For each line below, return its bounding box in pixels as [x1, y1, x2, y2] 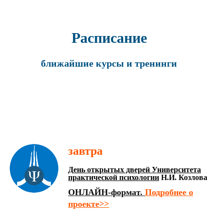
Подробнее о [145, 187, 193, 197]
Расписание [71, 30, 147, 46]
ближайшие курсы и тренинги [41, 58, 177, 69]
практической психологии [68, 173, 159, 182]
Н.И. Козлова [159, 173, 207, 182]
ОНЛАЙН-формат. [68, 187, 145, 197]
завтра [68, 145, 103, 157]
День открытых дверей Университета [68, 165, 201, 174]
